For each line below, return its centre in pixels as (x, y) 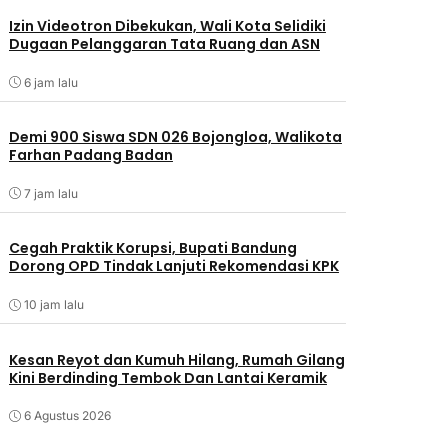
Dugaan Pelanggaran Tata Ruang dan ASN (164, 44)
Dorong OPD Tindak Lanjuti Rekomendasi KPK (173, 266)
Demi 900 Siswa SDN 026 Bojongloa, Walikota (175, 137)
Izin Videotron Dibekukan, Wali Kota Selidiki (167, 26)
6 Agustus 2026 (67, 416)
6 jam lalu (50, 82)
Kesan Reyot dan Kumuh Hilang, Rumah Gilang (176, 359)
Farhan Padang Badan (90, 155)
